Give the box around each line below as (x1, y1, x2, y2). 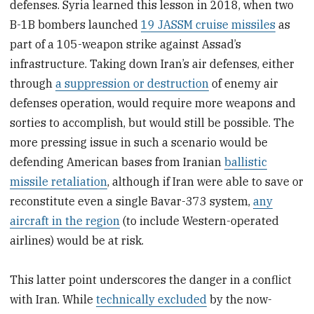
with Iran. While (10, 292, 97, 307)
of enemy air (209, 76, 279, 90)
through (10, 76, 56, 90)
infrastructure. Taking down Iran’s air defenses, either (10, 56, 295, 71)
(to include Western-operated (120, 213, 280, 228)
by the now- (207, 292, 273, 307)
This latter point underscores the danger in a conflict (10, 273, 292, 287)
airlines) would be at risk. (10, 233, 144, 247)
